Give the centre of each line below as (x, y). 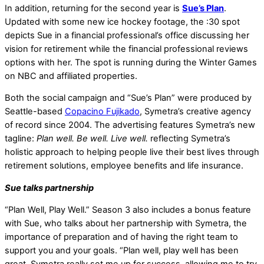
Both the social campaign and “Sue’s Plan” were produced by (128, 98)
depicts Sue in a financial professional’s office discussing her (127, 35)
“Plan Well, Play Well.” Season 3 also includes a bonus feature (128, 210)
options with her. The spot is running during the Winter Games (131, 62)
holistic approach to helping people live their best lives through (132, 152)
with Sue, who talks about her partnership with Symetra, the (126, 224)
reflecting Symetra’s (189, 139)
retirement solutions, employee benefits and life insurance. (124, 166)
